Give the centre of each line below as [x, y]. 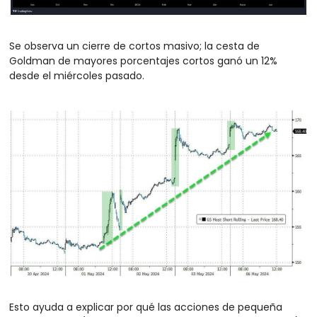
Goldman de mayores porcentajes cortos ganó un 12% [143, 60]
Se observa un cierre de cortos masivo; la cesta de [134, 46]
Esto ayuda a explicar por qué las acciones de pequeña [146, 307]
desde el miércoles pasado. [78, 75]
